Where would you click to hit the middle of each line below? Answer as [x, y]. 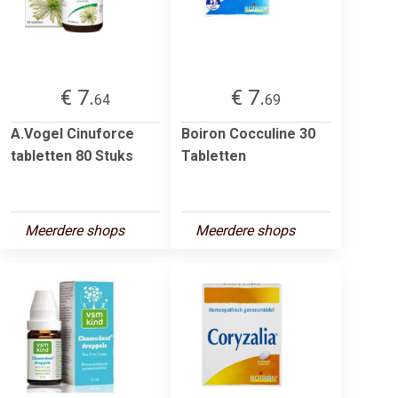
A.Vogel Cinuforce [72, 133]
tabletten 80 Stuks [72, 155]
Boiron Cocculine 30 [248, 133]
